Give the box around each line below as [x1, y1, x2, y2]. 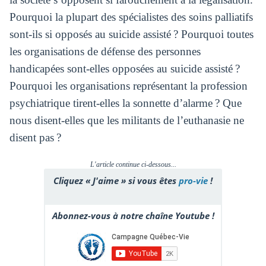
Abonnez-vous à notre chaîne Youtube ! [52, 209, 214, 221]
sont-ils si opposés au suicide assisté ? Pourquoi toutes [9, 27, 254, 40]
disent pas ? [9, 131, 61, 144]
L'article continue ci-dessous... [90, 160, 176, 169]
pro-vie [179, 174, 208, 186]
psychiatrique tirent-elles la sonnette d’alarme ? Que [9, 96, 242, 109]
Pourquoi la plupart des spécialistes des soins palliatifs [9, 10, 253, 23]
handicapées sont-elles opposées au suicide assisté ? [9, 62, 240, 75]
